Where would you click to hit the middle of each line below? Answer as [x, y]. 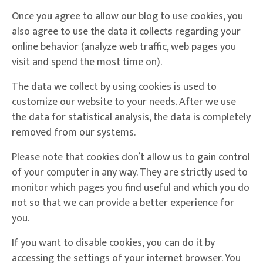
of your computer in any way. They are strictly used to [130, 173]
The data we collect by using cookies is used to [114, 87]
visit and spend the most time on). [87, 63]
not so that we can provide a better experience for [123, 203]
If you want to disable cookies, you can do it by [113, 243]
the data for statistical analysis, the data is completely [131, 118]
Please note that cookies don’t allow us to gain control [131, 158]
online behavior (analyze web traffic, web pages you [124, 47]
